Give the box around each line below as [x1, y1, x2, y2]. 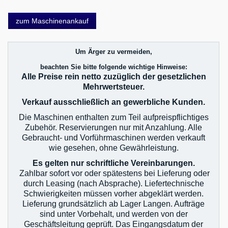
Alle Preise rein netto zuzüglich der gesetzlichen [21, 72, 206, 81]
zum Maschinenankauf [16, 16, 89, 25]
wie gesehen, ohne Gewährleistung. [48, 143, 179, 152]
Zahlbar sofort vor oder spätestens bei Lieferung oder [17, 168, 210, 178]
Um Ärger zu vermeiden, [75, 47, 152, 55]
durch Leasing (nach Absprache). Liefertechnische [23, 179, 204, 188]
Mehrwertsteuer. [82, 82, 145, 91]
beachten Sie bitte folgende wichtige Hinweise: [40, 63, 187, 71]
